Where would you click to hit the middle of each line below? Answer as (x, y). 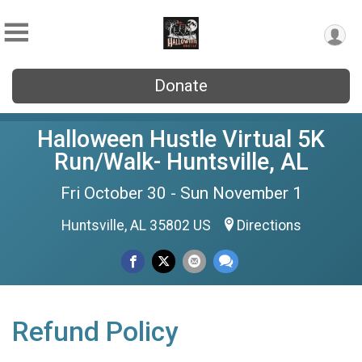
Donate (181, 86)
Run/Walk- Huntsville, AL (181, 162)
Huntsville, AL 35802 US (137, 225)
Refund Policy (95, 332)
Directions (269, 225)
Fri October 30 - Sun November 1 (181, 193)
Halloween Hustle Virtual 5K (181, 139)
